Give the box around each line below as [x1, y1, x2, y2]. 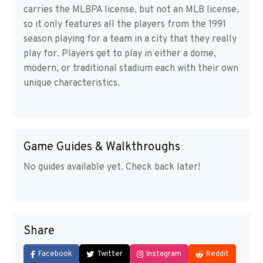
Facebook [38, 249, 72, 259]
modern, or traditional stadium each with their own [23, 63, 238, 75]
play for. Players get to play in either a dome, [23, 48, 216, 60]
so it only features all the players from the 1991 [23, 19, 226, 31]
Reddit [206, 249, 229, 259]
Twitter [97, 249, 123, 259]
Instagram [146, 249, 181, 259]
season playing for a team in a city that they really [23, 33, 237, 45]
